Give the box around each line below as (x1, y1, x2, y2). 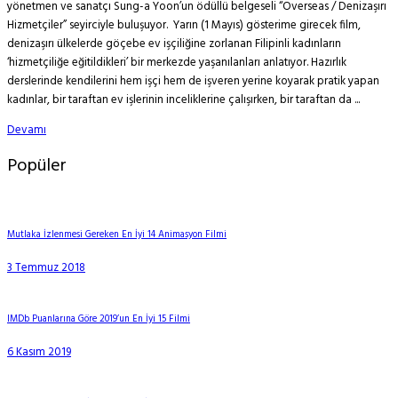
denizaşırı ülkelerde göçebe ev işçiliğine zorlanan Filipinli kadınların (7, 35, 341, 53)
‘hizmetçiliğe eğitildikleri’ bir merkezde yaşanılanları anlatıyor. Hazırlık (7, 53, 346, 72)
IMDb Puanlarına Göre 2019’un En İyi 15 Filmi (7, 312, 190, 328)
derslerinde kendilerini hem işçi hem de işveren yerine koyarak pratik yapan (7, 72, 379, 91)
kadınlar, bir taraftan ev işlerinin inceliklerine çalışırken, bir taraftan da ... (7, 91, 360, 109)
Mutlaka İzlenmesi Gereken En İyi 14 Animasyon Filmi (7, 227, 227, 243)
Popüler (7, 152, 67, 180)
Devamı (7, 121, 46, 139)
